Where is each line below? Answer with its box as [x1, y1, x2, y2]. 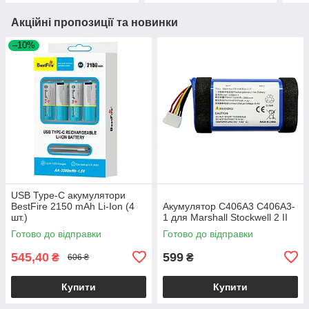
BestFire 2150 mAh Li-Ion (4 [11, 200, 134, 212]
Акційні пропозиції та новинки [11, 16, 178, 28]
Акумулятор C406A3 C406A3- [163, 200, 295, 212]
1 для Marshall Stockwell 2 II [163, 211, 288, 223]
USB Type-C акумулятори [11, 189, 126, 201]
